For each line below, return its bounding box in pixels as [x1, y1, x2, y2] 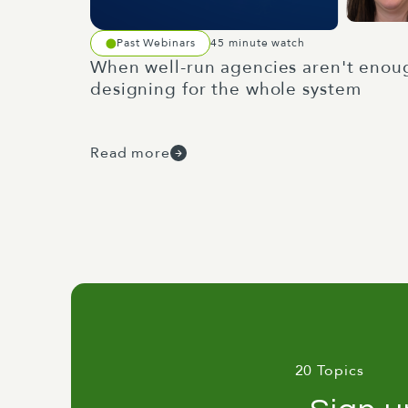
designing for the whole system [90, 77, 362, 101]
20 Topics [294, 361, 364, 381]
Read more [90, 143, 170, 163]
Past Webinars [117, 36, 196, 50]
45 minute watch [210, 36, 305, 50]
